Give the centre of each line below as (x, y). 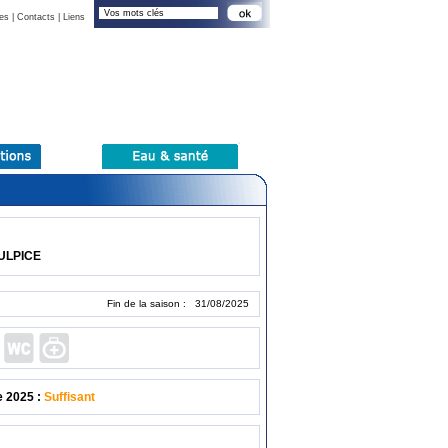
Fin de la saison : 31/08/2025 (179, 303)
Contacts (35, 17)
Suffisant (69, 397)
